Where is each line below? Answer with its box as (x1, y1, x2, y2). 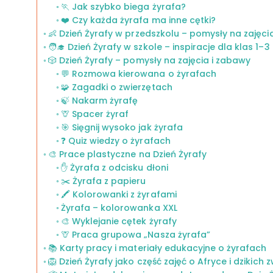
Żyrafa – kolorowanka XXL (60, 202, 177, 214)
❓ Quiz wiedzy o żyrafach (60, 135, 171, 147)
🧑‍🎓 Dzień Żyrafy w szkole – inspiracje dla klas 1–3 (48, 41, 270, 53)
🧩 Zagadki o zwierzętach (60, 81, 172, 93)
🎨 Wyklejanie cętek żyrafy (60, 215, 177, 227)
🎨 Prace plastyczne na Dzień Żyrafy (48, 148, 207, 160)
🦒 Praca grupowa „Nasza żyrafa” (60, 229, 210, 241)
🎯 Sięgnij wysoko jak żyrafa (60, 121, 183, 133)
